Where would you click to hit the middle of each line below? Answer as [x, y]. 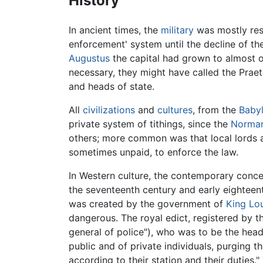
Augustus [89, 58]
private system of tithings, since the [150, 124]
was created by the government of [147, 204]
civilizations [109, 110]
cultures [175, 110]
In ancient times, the [115, 30]
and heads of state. [112, 87]
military [177, 30]
